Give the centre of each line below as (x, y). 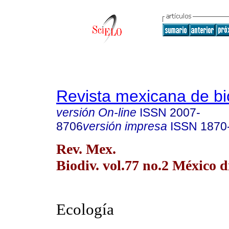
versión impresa (125, 126)
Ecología (85, 210)
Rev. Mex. (86, 149)
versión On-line (96, 112)
